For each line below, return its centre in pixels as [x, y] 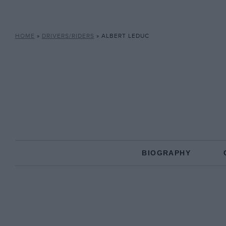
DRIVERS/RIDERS [68, 36]
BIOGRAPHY [166, 153]
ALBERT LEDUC [125, 36]
